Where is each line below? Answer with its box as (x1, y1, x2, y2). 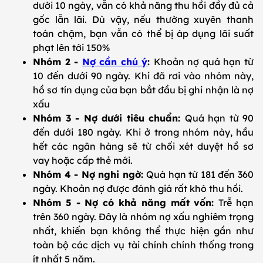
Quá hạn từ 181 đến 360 (146, 168, 254, 181)
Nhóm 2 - (33, 56, 82, 68)
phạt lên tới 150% (33, 42, 110, 54)
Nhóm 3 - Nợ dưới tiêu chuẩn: (33, 112, 185, 124)
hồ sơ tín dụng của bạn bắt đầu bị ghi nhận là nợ (33, 84, 254, 96)
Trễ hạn (218, 197, 254, 209)
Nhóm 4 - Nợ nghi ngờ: (33, 168, 147, 181)
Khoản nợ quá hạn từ (153, 56, 254, 68)
